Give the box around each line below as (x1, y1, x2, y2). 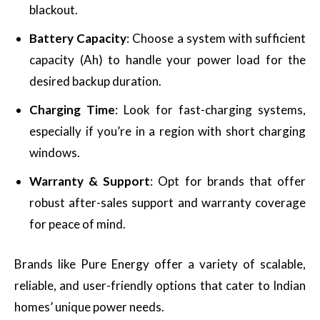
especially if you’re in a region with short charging (29, 124, 306, 139)
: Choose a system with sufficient (126, 31, 306, 46)
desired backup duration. (29, 74, 161, 89)
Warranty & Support (29, 174, 151, 189)
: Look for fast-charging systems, (115, 102, 306, 117)
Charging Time (29, 102, 115, 117)
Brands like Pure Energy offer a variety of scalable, (14, 256, 306, 271)
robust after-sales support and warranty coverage (29, 195, 306, 210)
